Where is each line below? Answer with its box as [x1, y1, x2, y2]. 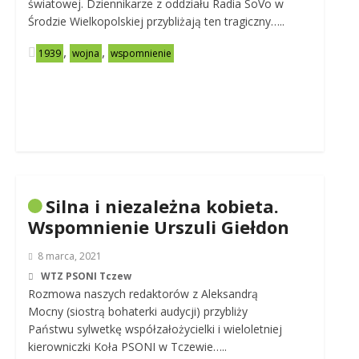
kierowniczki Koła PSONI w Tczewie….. [27, 339, 227, 354]
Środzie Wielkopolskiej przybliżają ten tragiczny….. [27, 14, 284, 29]
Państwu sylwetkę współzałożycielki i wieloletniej [27, 321, 282, 337]
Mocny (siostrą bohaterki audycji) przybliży [27, 304, 248, 319]
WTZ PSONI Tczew [40, 269, 131, 283]
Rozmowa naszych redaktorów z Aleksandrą [27, 286, 258, 301]
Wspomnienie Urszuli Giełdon [27, 215, 289, 239]
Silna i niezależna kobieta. [45, 194, 279, 218]
